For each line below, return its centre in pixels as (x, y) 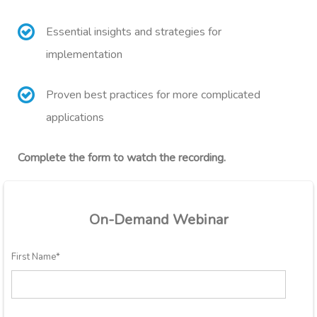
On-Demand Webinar (158, 220)
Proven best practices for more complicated (153, 95)
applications (75, 118)
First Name (34, 257)
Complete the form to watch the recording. (122, 158)
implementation (84, 55)
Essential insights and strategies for (134, 32)
